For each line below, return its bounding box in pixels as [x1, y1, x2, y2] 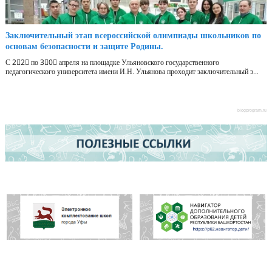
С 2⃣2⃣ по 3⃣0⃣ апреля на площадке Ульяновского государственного [5, 58, 219, 67]
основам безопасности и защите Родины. [5, 42, 163, 52]
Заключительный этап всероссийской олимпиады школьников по [5, 31, 261, 41]
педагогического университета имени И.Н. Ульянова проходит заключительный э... [5, 67, 259, 76]
